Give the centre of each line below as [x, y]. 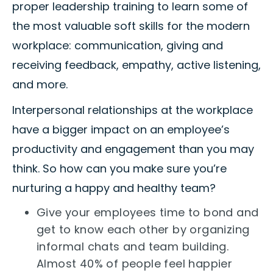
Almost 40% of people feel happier [135, 264]
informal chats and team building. [133, 247]
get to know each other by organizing [143, 230]
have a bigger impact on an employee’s [121, 130]
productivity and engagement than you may [133, 149]
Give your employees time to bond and [148, 213]
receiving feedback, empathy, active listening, [136, 65]
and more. [40, 85]
